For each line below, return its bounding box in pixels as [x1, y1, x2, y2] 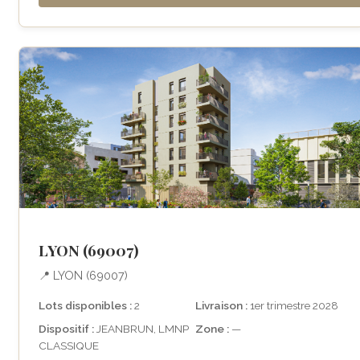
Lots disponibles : [39, 298, 132, 312]
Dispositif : [39, 321, 94, 335]
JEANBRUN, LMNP [94, 321, 189, 335]
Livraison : [195, 298, 247, 312]
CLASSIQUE [39, 338, 99, 352]
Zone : [195, 321, 229, 335]
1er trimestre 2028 [247, 298, 338, 312]
